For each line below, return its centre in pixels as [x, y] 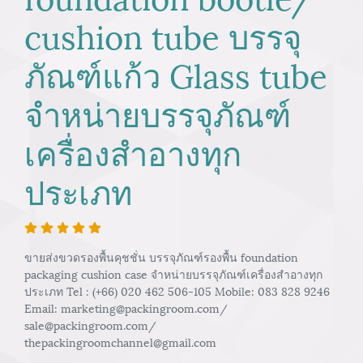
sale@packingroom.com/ [90, 325]
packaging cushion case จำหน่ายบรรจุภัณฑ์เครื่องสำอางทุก [173, 273]
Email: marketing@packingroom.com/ [126, 307]
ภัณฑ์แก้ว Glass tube [176, 73]
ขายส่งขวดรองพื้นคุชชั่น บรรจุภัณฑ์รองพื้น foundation [161, 256]
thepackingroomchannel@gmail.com [120, 342]
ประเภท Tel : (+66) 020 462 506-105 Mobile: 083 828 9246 [177, 290]
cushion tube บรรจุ [163, 34]
